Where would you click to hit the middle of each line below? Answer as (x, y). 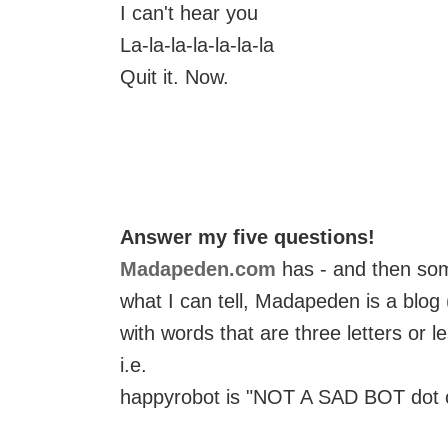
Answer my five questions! (247, 237)
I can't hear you (189, 13)
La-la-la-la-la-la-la (197, 45)
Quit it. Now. (174, 77)
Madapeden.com (198, 269)
